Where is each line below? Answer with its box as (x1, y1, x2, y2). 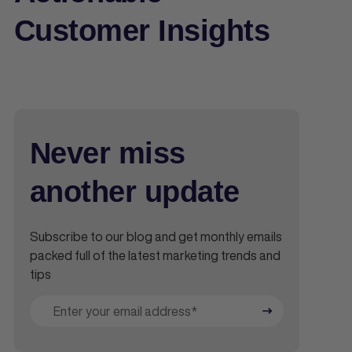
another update (30, 174, 240, 208)
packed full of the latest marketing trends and (30, 245, 280, 265)
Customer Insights (14, 13, 270, 47)
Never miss (30, 136, 185, 170)
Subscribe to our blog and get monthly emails (30, 226, 282, 246)
